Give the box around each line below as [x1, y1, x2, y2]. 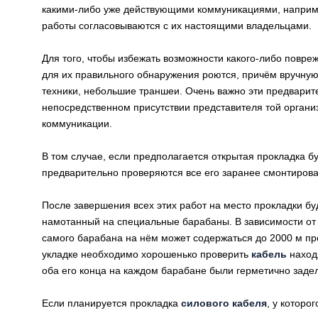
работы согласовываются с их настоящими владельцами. [42, 20, 312, 31]
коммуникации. [42, 118, 112, 129]
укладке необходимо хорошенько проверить [42, 248, 251, 260]
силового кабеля [181, 297, 267, 309]
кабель [251, 248, 287, 260]
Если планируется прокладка [42, 297, 181, 309]
